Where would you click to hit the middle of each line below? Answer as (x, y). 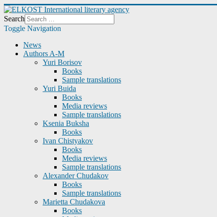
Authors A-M (44, 54)
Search (14, 19)
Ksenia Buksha (66, 123)
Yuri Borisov (62, 62)
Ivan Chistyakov (68, 141)
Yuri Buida (59, 88)
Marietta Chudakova (74, 202)
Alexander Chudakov (76, 176)
